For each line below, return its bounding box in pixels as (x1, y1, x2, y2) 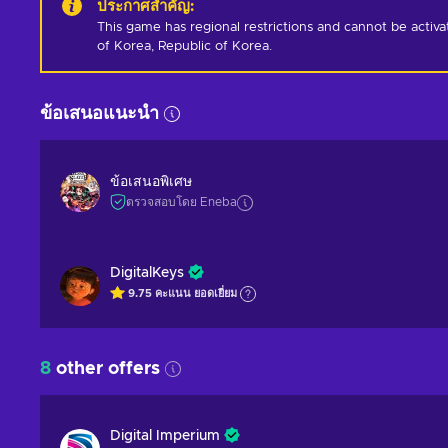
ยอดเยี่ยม (194, 288, 240, 300)
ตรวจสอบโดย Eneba (126, 196, 237, 208)
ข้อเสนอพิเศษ (110, 175, 192, 189)
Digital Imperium (110, 429, 220, 443)
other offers (51, 360, 160, 378)
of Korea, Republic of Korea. (97, 40, 272, 53)
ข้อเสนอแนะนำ (40, 105, 159, 123)
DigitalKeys (110, 266, 184, 280)
